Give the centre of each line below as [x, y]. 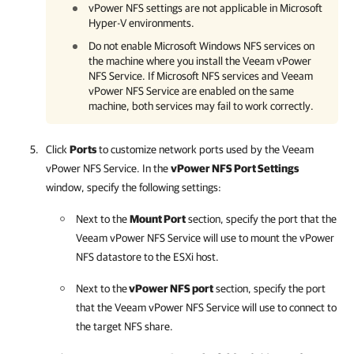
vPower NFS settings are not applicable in [184, 8]
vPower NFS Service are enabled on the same [191, 91]
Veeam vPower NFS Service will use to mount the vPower [205, 238]
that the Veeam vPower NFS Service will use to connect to [206, 307]
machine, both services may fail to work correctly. [201, 106]
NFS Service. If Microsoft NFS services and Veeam [201, 76]
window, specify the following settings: [134, 187]
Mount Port [158, 219]
